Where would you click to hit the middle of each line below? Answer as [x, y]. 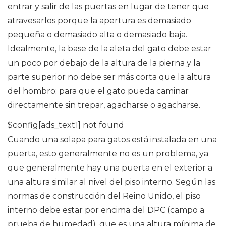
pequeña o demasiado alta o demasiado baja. [97, 35]
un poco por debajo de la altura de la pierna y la [104, 63]
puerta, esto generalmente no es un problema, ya [108, 154]
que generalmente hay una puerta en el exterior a [110, 168]
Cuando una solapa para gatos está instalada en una [112, 140]
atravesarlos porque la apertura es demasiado [99, 21]
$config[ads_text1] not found [66, 125]
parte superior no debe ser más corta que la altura [109, 77]
